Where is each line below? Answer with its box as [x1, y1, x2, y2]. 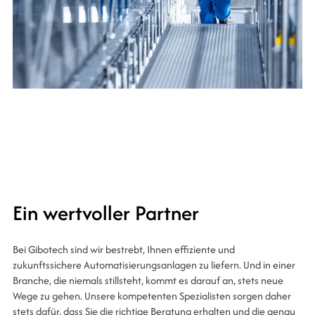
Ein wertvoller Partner [12, 198, 199, 228]
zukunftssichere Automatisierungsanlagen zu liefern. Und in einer [12, 257, 295, 273]
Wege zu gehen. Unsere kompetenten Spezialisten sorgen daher [12, 288, 291, 304]
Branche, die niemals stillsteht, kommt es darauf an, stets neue [12, 273, 283, 288]
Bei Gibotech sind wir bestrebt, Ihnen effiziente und [12, 242, 235, 257]
